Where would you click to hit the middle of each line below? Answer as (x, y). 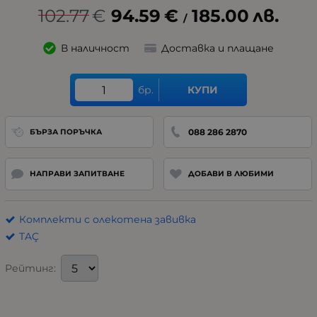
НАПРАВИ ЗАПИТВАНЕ (77, 174)
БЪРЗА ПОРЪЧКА (65, 132)
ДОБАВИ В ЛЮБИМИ (231, 174)
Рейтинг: (30, 269)
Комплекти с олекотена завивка (108, 219)
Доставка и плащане (218, 48)
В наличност (95, 48)
